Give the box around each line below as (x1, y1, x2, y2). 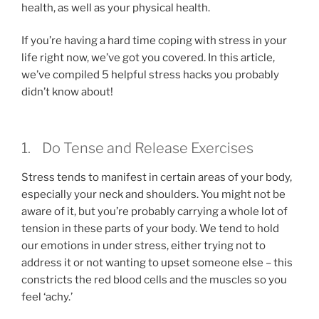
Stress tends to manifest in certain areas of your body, (21, 170, 292, 184)
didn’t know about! (21, 85, 113, 99)
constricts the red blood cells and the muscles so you (21, 273, 287, 286)
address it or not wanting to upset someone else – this (21, 256, 293, 269)
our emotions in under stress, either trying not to (21, 239, 266, 252)
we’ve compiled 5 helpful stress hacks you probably (21, 68, 279, 82)
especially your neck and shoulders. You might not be (21, 187, 286, 201)
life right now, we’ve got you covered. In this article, (21, 51, 275, 65)
